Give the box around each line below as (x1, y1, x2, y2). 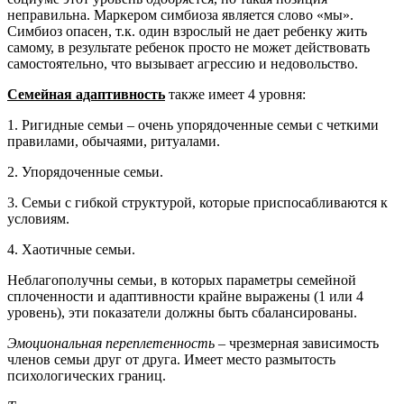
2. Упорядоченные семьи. (7, 164, 163, 180)
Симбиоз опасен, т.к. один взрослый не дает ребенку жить (7, 23, 367, 40)
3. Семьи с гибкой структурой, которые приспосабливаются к (7, 195, 388, 211)
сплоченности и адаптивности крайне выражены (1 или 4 (7, 289, 363, 305)
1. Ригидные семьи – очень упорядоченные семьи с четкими (7, 117, 379, 133)
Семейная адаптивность (7, 87, 165, 103)
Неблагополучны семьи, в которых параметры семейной (7, 272, 356, 289)
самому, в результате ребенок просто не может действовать (7, 40, 370, 56)
